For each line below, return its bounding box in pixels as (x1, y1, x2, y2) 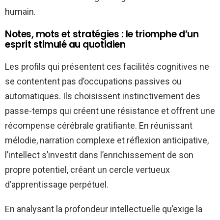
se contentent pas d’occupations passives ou (5, 76, 182, 87)
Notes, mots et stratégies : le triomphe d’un (5, 27, 199, 41)
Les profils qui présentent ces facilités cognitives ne (5, 61, 209, 72)
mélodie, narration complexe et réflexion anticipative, (5, 135, 209, 146)
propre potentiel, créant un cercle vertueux (5, 165, 170, 175)
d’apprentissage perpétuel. (5, 179, 109, 190)
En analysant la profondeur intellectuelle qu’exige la (5, 204, 202, 215)
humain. (5, 6, 36, 17)
